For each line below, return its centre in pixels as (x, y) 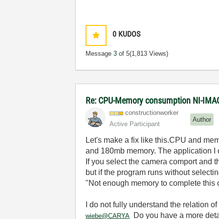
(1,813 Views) (149, 54)
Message (100, 54)
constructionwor (148, 113)
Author (202, 119)
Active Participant (135, 124)
